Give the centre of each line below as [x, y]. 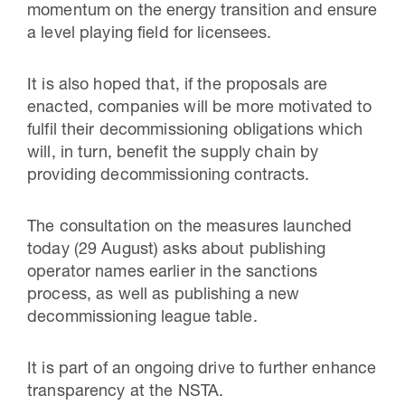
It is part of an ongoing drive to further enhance [202, 370]
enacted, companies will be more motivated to [200, 108]
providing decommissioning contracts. [169, 176]
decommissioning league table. [142, 318]
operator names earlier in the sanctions [172, 273]
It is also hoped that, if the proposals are [178, 86]
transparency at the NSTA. [130, 392]
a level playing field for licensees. [150, 34]
